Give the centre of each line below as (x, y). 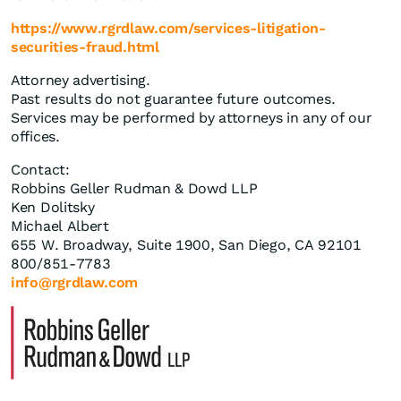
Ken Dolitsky (53, 208)
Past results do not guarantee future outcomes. (173, 99)
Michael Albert (60, 226)
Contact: (40, 170)
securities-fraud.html (85, 47)
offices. (35, 137)
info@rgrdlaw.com (75, 283)
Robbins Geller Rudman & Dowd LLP (134, 189)
